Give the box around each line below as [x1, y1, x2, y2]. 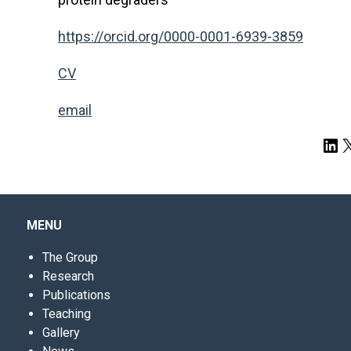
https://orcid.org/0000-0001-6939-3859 [58, 28, 303, 45]
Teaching [42, 306, 91, 321]
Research [42, 269, 94, 284]
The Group [42, 250, 98, 265]
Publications [42, 288, 110, 302]
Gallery [42, 325, 80, 340]
